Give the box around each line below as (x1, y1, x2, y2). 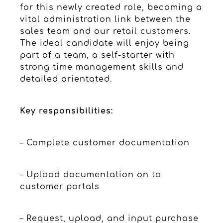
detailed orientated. (20, 74, 112, 84)
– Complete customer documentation (20, 138, 190, 147)
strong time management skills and (20, 62, 184, 72)
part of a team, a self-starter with (20, 50, 175, 60)
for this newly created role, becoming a (20, 2, 202, 12)
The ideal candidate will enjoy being (20, 38, 189, 48)
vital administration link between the (20, 14, 191, 24)
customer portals (20, 182, 100, 191)
